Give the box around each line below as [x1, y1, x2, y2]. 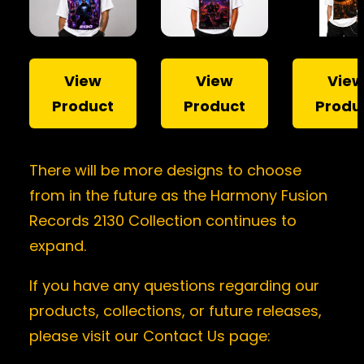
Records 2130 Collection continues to [29, 210, 297, 231]
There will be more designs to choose [29, 159, 301, 180]
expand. [29, 235, 86, 256]
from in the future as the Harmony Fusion [29, 184, 327, 206]
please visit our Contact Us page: [29, 325, 271, 346]
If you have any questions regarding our [29, 275, 319, 296]
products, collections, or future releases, [29, 300, 322, 321]
